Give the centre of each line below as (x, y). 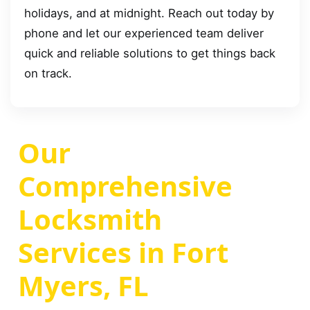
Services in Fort (123, 253)
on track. (48, 73)
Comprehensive (125, 186)
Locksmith (90, 219)
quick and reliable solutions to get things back (150, 53)
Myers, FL (83, 286)
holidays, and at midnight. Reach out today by (149, 13)
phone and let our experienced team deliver (144, 33)
